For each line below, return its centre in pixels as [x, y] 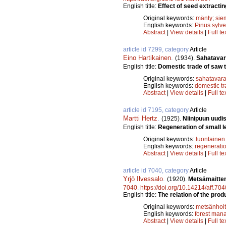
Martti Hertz [140, 119]
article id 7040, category [156, 171]
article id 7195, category [156, 110]
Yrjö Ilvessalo [143, 179]
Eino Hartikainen [147, 58]
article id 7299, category [156, 50]
